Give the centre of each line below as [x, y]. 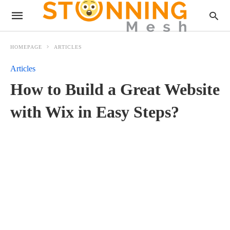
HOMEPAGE [26, 47]
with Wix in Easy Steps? [95, 112]
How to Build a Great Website [115, 89]
